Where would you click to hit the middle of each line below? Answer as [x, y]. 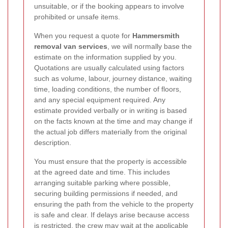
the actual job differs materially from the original [110, 132]
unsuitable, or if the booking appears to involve [109, 6]
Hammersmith [156, 36]
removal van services [71, 47]
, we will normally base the [150, 47]
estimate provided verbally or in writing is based [110, 111]
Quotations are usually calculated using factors [109, 68]
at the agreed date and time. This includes [102, 172]
